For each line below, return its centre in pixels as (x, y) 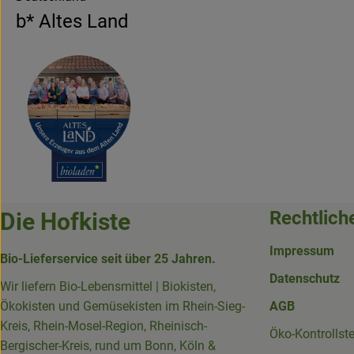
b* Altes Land (72, 21)
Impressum (302, 250)
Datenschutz (305, 278)
